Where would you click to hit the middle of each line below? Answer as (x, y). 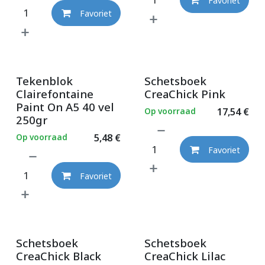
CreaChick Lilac (185, 256)
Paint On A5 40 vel (65, 106)
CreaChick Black (59, 256)
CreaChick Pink (185, 93)
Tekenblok (44, 80)
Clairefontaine (55, 93)
